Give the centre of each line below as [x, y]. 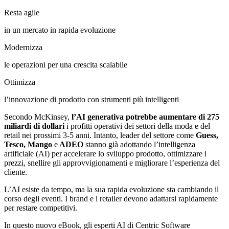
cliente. [16, 172]
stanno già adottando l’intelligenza [139, 144]
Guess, [207, 135]
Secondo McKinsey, [38, 117]
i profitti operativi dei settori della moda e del [137, 126]
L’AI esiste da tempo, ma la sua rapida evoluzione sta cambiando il [111, 189]
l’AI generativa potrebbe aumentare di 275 [145, 117]
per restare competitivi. [41, 208]
